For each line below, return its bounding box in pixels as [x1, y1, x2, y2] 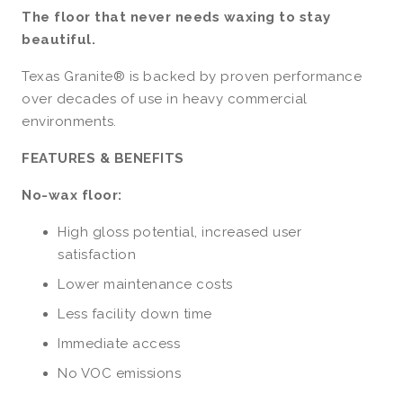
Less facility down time [58, 306, 212, 323]
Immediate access [58, 336, 180, 353]
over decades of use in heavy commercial [22, 91, 308, 108]
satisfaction [58, 246, 136, 264]
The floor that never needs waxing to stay [22, 9, 331, 26]
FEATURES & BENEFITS [22, 150, 184, 167]
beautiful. [22, 31, 95, 49]
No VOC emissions [58, 365, 181, 382]
